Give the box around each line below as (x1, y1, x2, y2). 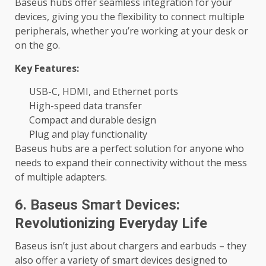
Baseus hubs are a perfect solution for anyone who (15, 142, 244, 156)
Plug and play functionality (29, 128, 147, 141)
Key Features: (15, 62, 79, 75)
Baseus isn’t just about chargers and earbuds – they (15, 239, 246, 253)
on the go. (15, 39, 60, 52)
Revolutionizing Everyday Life (15, 215, 207, 232)
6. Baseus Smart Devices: (15, 197, 180, 214)
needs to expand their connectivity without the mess (15, 156, 247, 170)
